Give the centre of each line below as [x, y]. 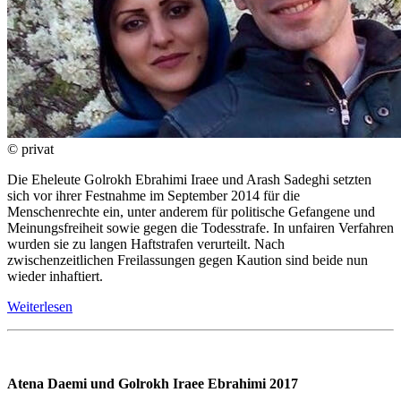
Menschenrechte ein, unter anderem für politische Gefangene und [191, 211]
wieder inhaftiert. [55, 276]
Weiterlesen [40, 306]
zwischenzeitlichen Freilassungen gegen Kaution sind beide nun [188, 260]
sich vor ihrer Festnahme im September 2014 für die [154, 195]
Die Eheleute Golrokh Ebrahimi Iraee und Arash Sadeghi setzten [189, 179]
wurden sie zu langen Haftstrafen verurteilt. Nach [146, 243]
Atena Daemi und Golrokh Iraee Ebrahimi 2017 [153, 383]
